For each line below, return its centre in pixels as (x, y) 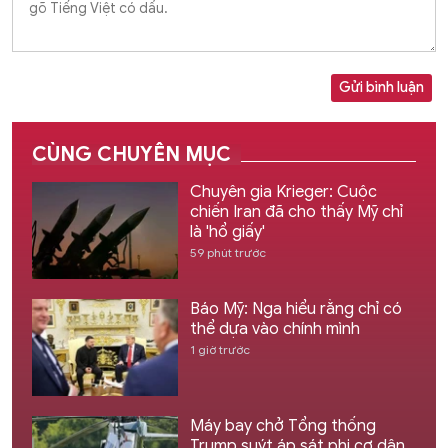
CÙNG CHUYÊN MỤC (131, 154)
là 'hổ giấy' (227, 231)
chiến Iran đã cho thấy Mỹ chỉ (296, 211)
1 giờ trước (219, 350)
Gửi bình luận (381, 87)
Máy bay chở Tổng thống (282, 426)
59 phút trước (227, 252)
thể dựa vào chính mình (274, 329)
